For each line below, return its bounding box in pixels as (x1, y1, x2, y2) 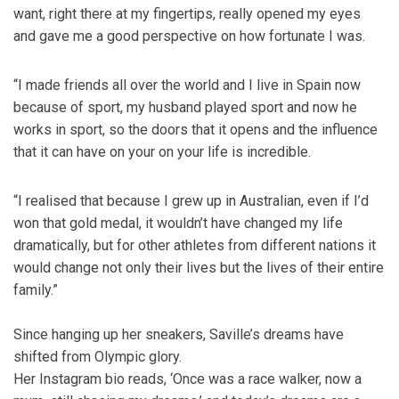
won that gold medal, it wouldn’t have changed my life (13, 215, 343, 232)
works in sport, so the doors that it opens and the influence (13, 121, 378, 139)
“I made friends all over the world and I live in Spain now (13, 77, 361, 94)
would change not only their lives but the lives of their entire (13, 259, 384, 277)
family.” (13, 281, 58, 299)
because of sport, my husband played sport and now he (13, 99, 357, 117)
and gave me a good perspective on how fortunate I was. (13, 28, 365, 45)
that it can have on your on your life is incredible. (13, 143, 311, 161)
